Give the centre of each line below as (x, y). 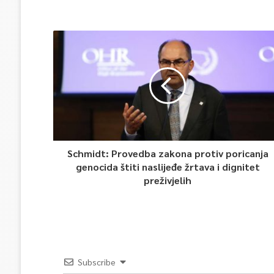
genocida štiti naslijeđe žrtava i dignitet (168, 167)
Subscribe (96, 262)
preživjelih (168, 180)
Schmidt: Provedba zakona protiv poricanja (168, 154)
